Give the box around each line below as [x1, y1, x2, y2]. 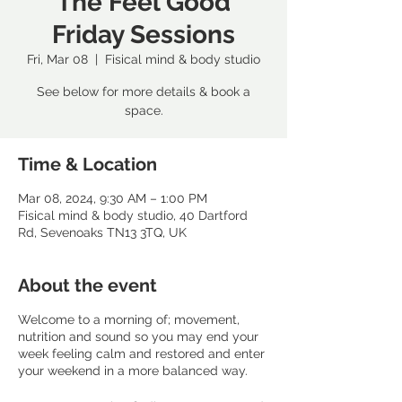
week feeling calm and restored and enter [18, 346, 265, 361]
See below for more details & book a [37, 84, 250, 99]
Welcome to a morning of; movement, [18, 312, 240, 327]
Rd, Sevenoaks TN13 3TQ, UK [18, 225, 187, 240]
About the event [18, 275, 157, 296]
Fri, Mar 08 [27, 52, 88, 66]
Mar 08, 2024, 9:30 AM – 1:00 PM [18, 191, 207, 205]
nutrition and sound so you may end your [18, 329, 258, 344]
